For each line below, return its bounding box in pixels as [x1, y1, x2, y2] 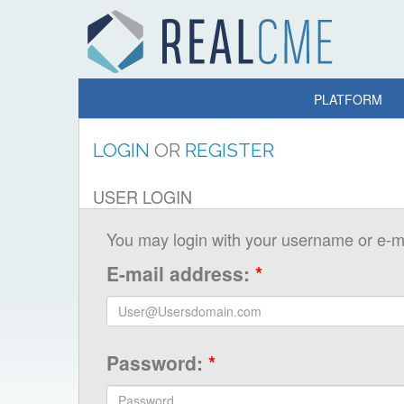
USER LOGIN [93, 185, 192, 208]
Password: [106, 349, 208, 376]
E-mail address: [106, 260, 255, 287]
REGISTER [185, 139, 274, 161]
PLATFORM [314, 90, 382, 108]
